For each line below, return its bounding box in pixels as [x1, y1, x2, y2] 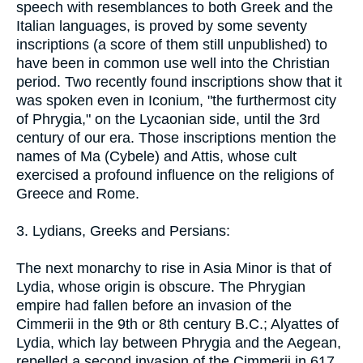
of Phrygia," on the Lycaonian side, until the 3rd [16, 110, 320, 127]
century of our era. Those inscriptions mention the [16, 129, 336, 146]
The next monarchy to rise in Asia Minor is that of [16, 259, 331, 276]
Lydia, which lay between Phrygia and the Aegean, [16, 334, 341, 351]
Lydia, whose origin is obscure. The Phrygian [16, 278, 305, 295]
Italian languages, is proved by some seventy [16, 17, 307, 34]
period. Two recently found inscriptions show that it [16, 73, 342, 90]
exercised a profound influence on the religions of [16, 166, 334, 183]
